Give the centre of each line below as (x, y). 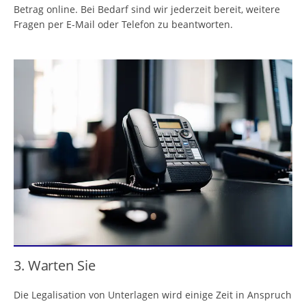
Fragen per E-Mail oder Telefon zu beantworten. (123, 24)
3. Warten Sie (55, 265)
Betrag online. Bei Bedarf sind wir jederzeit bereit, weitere (147, 9)
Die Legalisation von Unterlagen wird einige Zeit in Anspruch (153, 295)
